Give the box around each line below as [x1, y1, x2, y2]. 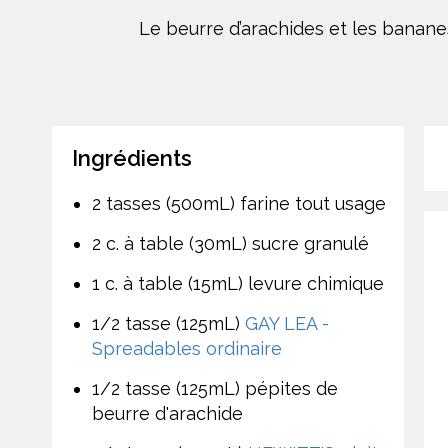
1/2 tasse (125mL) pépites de [92, 377, 338, 399]
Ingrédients [72, 144, 192, 171]
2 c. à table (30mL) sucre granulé [92, 232, 369, 254]
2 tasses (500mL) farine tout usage [92, 192, 386, 214]
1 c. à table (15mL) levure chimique [92, 272, 384, 294]
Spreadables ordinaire [92, 337, 282, 359]
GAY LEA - [245, 312, 329, 334]
